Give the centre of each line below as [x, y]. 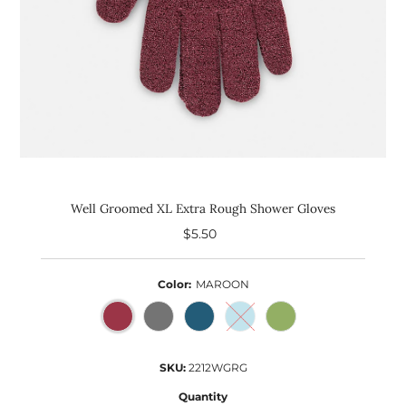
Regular [229, 233]
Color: [174, 284]
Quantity [203, 396]
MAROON [222, 284]
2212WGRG [217, 367]
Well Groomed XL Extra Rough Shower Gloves [203, 208]
